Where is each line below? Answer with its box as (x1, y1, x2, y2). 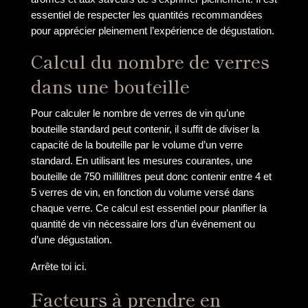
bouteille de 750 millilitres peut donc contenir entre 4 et (30, 170, 272, 183)
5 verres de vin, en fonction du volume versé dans (30, 186, 254, 199)
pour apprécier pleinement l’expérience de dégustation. (30, 24, 274, 36)
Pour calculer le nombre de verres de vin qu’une (30, 107, 245, 120)
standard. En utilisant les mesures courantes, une (30, 155, 252, 167)
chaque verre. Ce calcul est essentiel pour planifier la (30, 202, 267, 214)
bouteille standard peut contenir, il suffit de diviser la (30, 123, 259, 135)
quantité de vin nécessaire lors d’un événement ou (30, 218, 255, 230)
